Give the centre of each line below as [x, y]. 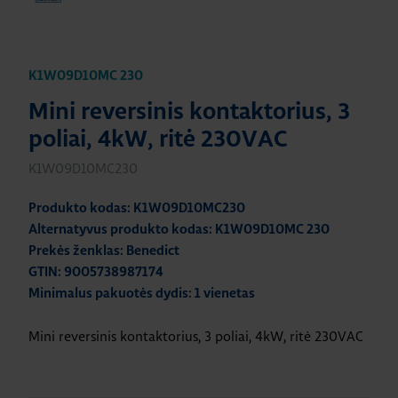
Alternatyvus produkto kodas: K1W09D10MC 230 [179, 230]
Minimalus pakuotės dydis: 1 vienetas [142, 294]
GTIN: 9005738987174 [96, 272]
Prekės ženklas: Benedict [104, 251]
